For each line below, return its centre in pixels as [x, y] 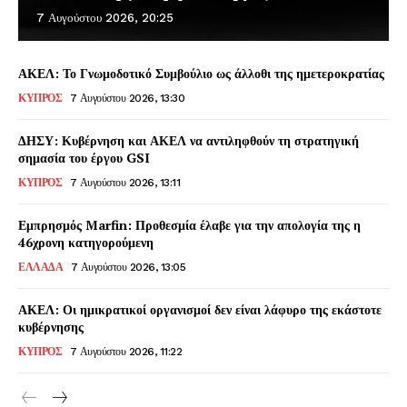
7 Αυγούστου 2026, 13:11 [124, 182]
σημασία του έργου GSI [84, 157]
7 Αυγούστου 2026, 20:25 [105, 17]
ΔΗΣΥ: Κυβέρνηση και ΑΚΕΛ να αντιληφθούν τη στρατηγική [189, 140]
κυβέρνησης [51, 326]
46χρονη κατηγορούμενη [86, 242]
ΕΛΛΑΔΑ [40, 267]
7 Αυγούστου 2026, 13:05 [128, 267]
